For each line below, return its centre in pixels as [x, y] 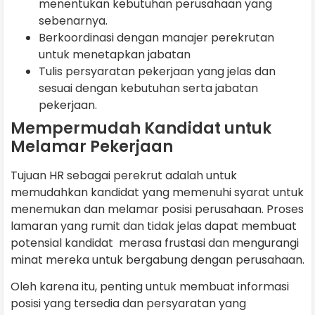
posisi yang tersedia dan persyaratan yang [128, 303]
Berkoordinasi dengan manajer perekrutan [156, 37]
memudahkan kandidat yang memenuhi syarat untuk [157, 192]
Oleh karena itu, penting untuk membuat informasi [150, 287]
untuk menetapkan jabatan [115, 54]
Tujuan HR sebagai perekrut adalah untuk [124, 175]
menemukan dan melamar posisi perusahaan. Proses [157, 209]
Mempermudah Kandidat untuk [141, 128]
